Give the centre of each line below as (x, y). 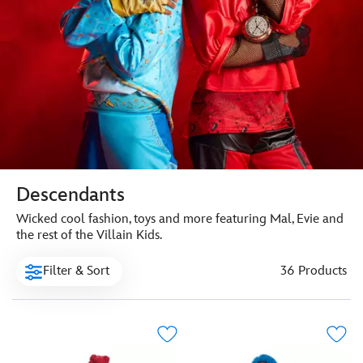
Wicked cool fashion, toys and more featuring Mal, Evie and (180, 219)
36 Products (314, 271)
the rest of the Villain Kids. (89, 235)
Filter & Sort (76, 271)
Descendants (70, 195)
